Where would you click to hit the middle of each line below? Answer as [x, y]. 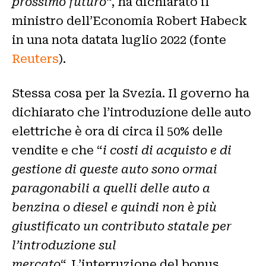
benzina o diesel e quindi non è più [114, 208]
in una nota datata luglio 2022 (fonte [119, 40]
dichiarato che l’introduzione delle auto [132, 113]
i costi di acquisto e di [167, 151]
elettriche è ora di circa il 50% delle [117, 132]
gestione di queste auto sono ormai [115, 170]
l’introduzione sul [64, 246]
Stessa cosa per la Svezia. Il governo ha [131, 94]
